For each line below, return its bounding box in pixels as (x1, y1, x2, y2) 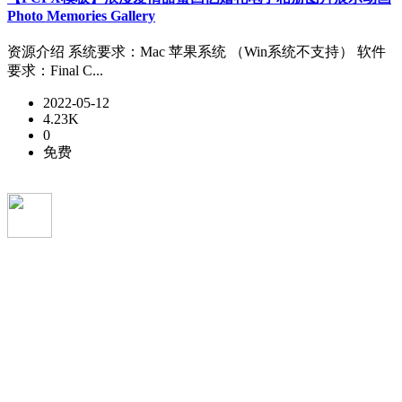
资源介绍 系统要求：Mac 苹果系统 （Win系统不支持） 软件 (7, 44, 386, 60)
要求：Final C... (7, 63, 103, 79)
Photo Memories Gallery (7, 7, 155, 23)
